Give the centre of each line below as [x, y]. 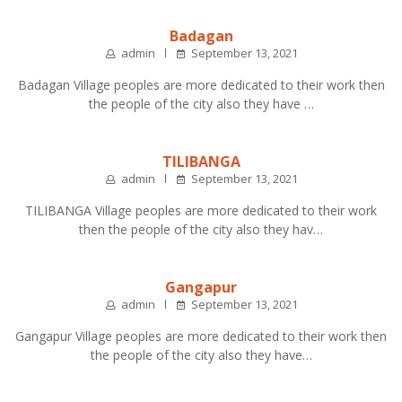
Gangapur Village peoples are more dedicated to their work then [201, 336]
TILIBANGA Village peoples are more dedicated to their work [201, 210]
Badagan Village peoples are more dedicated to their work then [201, 84]
